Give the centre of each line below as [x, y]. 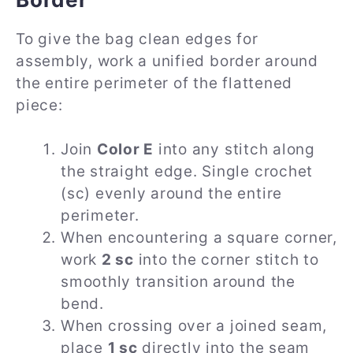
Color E [125, 150]
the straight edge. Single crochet [187, 172]
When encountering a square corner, [199, 238]
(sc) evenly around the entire [172, 194]
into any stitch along [234, 150]
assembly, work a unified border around [167, 61]
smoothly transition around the [178, 282]
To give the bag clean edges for [137, 39]
